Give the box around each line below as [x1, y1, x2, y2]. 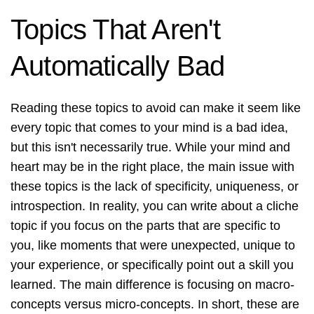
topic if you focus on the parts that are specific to [11, 219, 280, 233]
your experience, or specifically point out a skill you [11, 258, 294, 273]
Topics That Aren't [11, 14, 221, 46]
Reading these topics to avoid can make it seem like [11, 101, 301, 116]
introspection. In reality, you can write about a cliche [11, 199, 299, 214]
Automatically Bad [11, 50, 225, 82]
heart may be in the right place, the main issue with [11, 160, 294, 175]
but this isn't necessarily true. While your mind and [11, 140, 290, 155]
